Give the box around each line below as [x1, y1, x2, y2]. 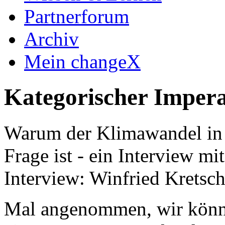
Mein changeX [24, 51, 141, 72]
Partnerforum [24, 6, 129, 27]
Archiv [24, 28, 79, 50]
